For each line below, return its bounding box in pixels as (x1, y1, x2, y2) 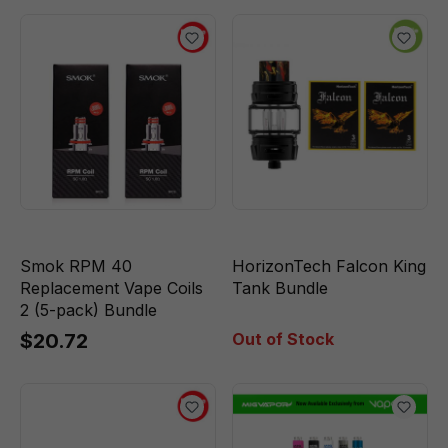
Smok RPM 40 (20, 256, 132, 276)
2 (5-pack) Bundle (20, 300, 157, 320)
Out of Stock (232, 329, 334, 349)
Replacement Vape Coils (20, 278, 203, 298)
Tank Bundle (232, 278, 328, 298)
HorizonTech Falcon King (232, 256, 426, 276)
